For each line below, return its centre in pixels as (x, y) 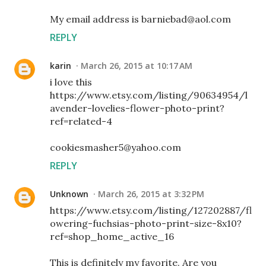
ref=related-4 (81, 121)
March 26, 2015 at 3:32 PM (151, 194)
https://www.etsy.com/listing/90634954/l (149, 95)
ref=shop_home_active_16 (112, 237)
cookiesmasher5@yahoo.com (115, 148)
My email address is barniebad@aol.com (140, 19)
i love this (71, 82)
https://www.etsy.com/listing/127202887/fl (151, 210)
